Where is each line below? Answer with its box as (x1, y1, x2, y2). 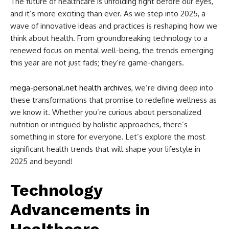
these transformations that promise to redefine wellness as (10, 95, 217, 105)
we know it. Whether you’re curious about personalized (10, 107, 201, 118)
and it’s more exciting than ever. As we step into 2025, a (10, 9, 205, 19)
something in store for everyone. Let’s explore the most (10, 132, 205, 142)
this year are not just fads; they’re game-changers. (10, 58, 184, 68)
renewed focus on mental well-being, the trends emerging (10, 45, 214, 56)
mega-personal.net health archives (10, 83, 131, 93)
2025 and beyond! (10, 156, 73, 167)
